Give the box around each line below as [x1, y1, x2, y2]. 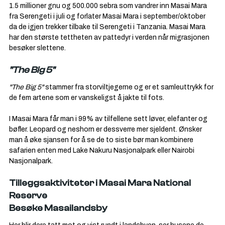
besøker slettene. [9, 42, 66, 54]
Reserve [9, 190, 47, 201]
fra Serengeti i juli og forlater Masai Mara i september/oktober [9, 11, 207, 22]
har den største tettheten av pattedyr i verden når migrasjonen [9, 32, 211, 43]
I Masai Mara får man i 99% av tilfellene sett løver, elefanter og [9, 113, 209, 125]
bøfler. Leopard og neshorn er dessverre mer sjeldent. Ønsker [9, 124, 203, 135]
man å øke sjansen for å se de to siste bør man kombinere [9, 134, 195, 146]
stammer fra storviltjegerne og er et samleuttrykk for [45, 81, 215, 93]
